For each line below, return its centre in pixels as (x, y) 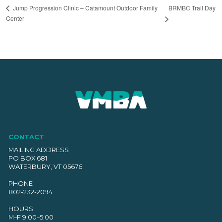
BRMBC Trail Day (192, 7)
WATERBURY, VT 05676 (45, 167)
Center (15, 18)
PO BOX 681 (28, 158)
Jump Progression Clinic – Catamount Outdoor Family (85, 8)
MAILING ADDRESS (38, 150)
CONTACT (26, 137)
